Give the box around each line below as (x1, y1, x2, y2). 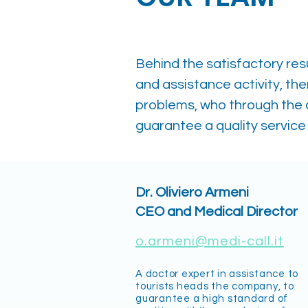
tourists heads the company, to (135, 281, 294, 291)
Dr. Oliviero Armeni (135, 186, 249, 199)
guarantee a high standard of (135, 294, 288, 304)
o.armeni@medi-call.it (135, 234, 284, 248)
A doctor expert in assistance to (135, 269, 298, 279)
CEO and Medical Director (135, 205, 298, 219)
